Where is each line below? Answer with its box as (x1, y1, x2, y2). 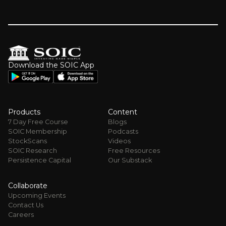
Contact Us (8, 201, 43, 209)
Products (8, 107, 40, 117)
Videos (108, 137, 131, 145)
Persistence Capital (8, 156, 71, 164)
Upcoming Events (8, 192, 66, 200)
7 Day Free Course (8, 118, 68, 126)
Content (108, 107, 138, 117)
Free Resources (108, 147, 160, 155)
